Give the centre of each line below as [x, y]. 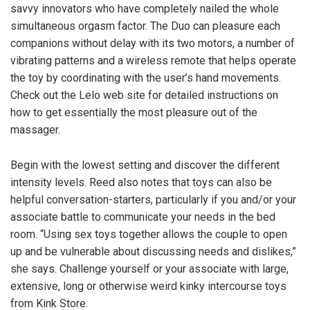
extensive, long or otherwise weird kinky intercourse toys [148, 286]
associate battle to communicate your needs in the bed [143, 217]
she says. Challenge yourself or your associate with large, [149, 269]
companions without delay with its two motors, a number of [153, 43]
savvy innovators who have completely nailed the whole [145, 9]
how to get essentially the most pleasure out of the [134, 112]
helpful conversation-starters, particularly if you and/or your [153, 200]
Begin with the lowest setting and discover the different [145, 165]
